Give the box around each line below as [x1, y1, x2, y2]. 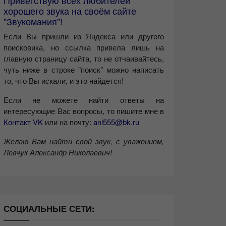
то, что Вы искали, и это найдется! [4, 75, 124, 86]
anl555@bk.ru [93, 117, 139, 128]
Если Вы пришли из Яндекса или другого [4, 31, 164, 42]
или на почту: [43, 117, 93, 128]
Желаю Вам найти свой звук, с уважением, [4, 136, 164, 147]
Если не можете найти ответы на [4, 94, 164, 105]
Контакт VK [4, 117, 43, 128]
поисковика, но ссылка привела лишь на [4, 42, 164, 53]
